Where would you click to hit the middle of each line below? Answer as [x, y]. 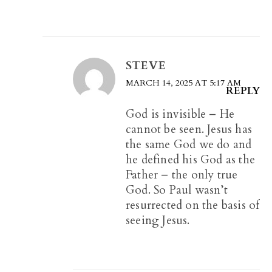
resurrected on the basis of [193, 206]
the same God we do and [189, 145]
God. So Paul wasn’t [177, 190]
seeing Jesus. [158, 221]
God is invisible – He [180, 114]
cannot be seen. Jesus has [189, 130]
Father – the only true [182, 175]
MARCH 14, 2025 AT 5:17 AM [183, 83]
